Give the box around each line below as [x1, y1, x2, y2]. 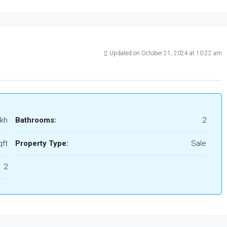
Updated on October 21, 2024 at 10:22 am [109, 50, 222, 57]
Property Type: [15, 139, 68, 148]
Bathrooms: [15, 116, 56, 125]
